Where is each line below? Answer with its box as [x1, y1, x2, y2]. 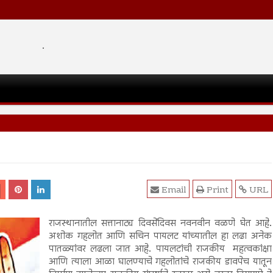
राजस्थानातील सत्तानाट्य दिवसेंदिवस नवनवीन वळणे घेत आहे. [49, 216, 272, 232]
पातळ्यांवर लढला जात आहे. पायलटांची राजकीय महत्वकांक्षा [49, 241, 272, 257]
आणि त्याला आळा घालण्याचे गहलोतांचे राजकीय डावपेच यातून [49, 254, 272, 270]
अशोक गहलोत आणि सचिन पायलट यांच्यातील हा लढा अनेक [49, 229, 272, 244]
